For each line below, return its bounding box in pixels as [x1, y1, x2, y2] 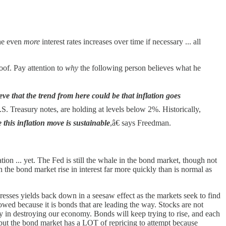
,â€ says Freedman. [110, 118, 171, 127]
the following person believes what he [78, 63, 201, 72]
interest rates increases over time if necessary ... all [40, 37, 201, 46]
